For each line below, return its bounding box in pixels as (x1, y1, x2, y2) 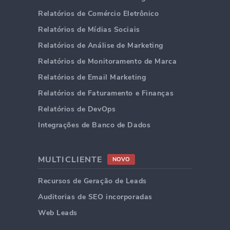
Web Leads (38, 207, 78, 218)
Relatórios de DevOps (38, 104, 116, 114)
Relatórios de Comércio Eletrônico (38, 8, 159, 18)
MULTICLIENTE (38, 154, 103, 165)
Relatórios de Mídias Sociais (38, 24, 140, 34)
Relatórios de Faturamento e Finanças (38, 88, 174, 98)
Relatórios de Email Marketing (38, 72, 146, 82)
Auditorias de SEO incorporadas (38, 191, 152, 202)
